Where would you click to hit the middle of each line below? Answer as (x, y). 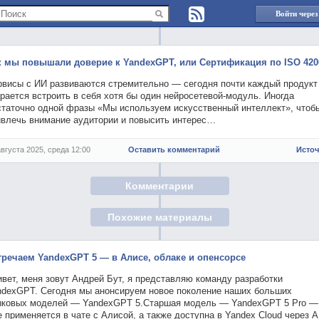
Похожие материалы (159, 218)
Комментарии (159, 185)
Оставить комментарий (174, 150)
